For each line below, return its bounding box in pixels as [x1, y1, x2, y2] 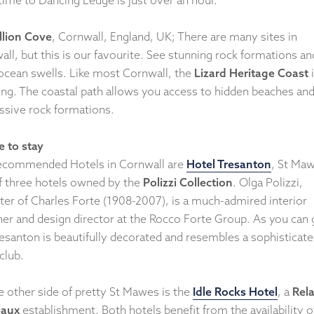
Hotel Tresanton [186, 156, 271, 171]
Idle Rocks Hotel [193, 284, 278, 299]
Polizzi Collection [143, 175, 233, 189]
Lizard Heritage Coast [194, 65, 308, 80]
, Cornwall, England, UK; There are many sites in [52, 29, 297, 43]
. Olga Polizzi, [233, 175, 303, 189]
